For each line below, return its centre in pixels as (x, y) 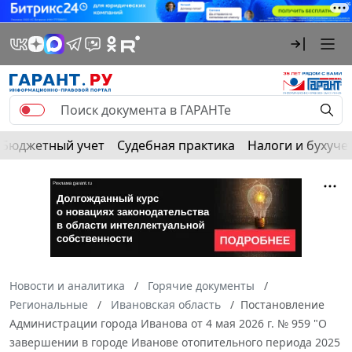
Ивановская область (166, 304)
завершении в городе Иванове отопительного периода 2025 (175, 342)
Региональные (49, 304)
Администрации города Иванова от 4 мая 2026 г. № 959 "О (168, 323)
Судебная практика (176, 145)
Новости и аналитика (67, 285)
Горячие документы (201, 285)
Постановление (282, 304)
